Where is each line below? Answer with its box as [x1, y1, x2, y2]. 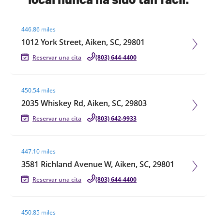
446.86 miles [21, 25, 56, 33]
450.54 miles [21, 86, 56, 94]
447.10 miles [21, 147, 56, 155]
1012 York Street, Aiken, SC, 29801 [21, 37, 145, 47]
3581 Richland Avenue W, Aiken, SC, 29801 [21, 159, 174, 170]
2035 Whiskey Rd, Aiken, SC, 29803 [21, 98, 147, 108]
